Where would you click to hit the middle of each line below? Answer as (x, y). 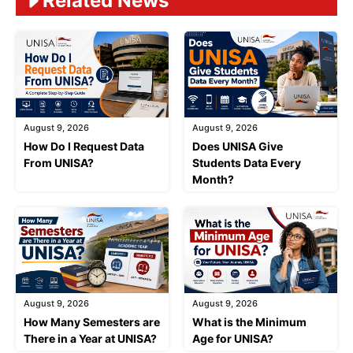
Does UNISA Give (238, 146)
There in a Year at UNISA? (90, 338)
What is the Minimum (249, 321)
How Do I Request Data (84, 146)
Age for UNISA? (233, 338)
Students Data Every (247, 162)
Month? (213, 179)
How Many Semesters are (92, 321)
